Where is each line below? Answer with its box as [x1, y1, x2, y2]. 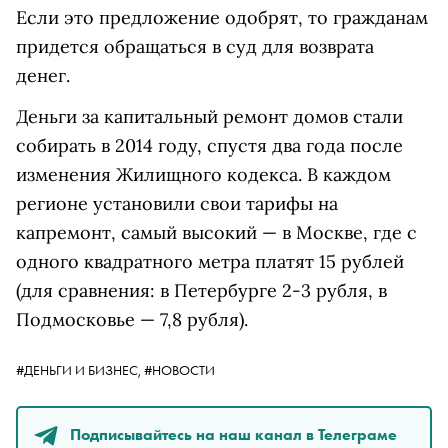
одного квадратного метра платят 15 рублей [16, 250, 404, 273]
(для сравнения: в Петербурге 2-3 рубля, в [16, 279, 387, 302]
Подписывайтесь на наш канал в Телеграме [70, 423, 397, 445]
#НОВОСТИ [144, 361, 215, 379]
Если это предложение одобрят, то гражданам [16, 6, 428, 29]
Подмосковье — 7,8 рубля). [16, 308, 248, 331]
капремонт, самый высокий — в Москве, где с [16, 221, 417, 244]
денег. [16, 64, 70, 87]
